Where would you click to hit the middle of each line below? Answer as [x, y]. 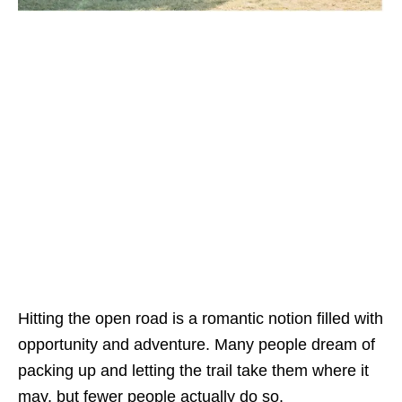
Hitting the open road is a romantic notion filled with [201, 318]
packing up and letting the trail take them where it [193, 370]
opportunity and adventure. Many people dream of [197, 344]
